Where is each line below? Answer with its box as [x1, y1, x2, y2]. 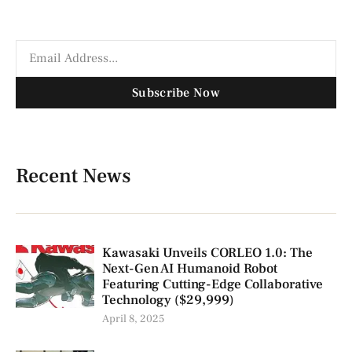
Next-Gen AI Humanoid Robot [102, 260, 277, 278]
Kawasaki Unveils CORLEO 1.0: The [102, 244, 313, 262]
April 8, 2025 [102, 312, 164, 327]
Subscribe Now [132, 84, 220, 101]
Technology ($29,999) [102, 291, 234, 310]
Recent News [16, 162, 131, 189]
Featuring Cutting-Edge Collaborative [102, 276, 323, 294]
